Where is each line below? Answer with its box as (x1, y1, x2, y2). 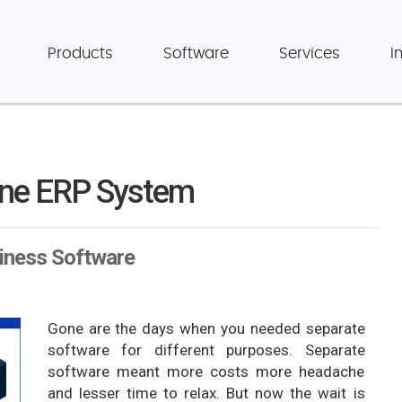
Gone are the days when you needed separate (47, 319, 365, 337)
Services (279, 46, 340, 61)
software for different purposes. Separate (47, 341, 365, 359)
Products (48, 46, 113, 61)
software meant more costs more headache (47, 363, 365, 380)
